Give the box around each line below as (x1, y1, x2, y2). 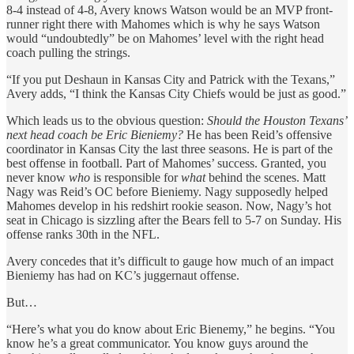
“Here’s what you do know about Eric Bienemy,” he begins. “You (6, 322, 335, 336)
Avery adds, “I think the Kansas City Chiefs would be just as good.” (6, 86, 346, 100)
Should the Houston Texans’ (207, 113, 346, 127)
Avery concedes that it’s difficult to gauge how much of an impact (6, 254, 333, 268)
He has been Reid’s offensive (183, 127, 332, 141)
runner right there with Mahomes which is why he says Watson (6, 17, 320, 31)
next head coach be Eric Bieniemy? (6, 127, 183, 141)
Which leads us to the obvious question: (6, 113, 207, 127)
